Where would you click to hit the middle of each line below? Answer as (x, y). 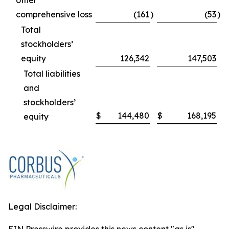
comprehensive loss (54, 15)
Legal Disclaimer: (42, 207)
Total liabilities (52, 74)
